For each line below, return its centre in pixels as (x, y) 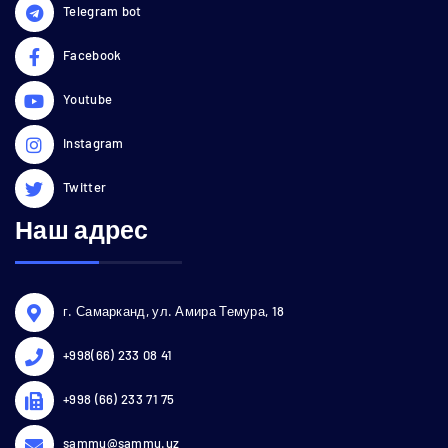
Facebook (92, 55)
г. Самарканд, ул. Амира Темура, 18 (174, 311)
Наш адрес (82, 229)
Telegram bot (102, 11)
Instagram (93, 143)
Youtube (88, 99)
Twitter (85, 187)
